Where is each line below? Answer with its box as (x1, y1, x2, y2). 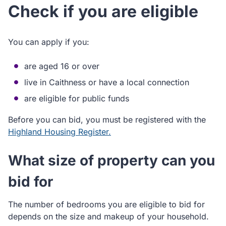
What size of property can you (8, 152, 215, 169)
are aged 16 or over (24, 61, 99, 71)
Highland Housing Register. (8, 127, 111, 137)
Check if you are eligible (8, 2, 198, 21)
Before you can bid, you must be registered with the (8, 115, 206, 125)
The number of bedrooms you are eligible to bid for (8, 199, 205, 209)
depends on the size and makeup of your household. (8, 211, 209, 221)
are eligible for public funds (24, 93, 129, 103)
